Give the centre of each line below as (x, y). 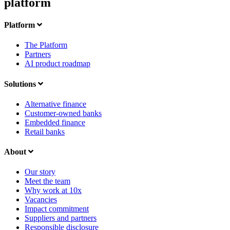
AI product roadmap (57, 64)
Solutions (21, 84)
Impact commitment (57, 209)
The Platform (46, 45)
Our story (40, 172)
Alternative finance (55, 104)
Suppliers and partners (61, 218)
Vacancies (41, 200)
